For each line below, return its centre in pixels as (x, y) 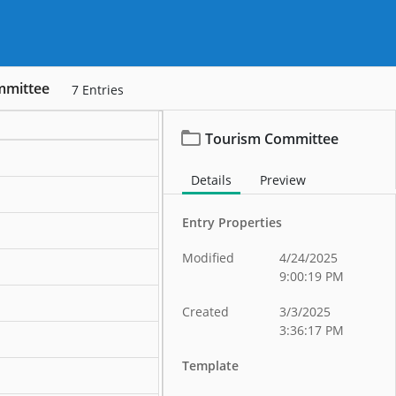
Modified (209, 258)
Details (212, 180)
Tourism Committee (272, 139)
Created (206, 312)
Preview (283, 180)
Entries (103, 90)
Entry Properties (232, 222)
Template (211, 366)
